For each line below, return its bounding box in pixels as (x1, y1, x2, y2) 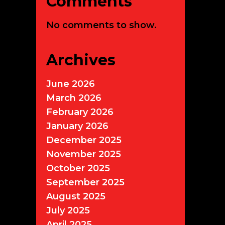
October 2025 (46, 162, 110, 174)
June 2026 (46, 78, 95, 89)
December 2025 (46, 134, 122, 146)
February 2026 (46, 106, 114, 118)
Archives (46, 50, 116, 69)
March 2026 (46, 92, 101, 103)
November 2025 (46, 148, 121, 160)
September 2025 (46, 176, 125, 188)
